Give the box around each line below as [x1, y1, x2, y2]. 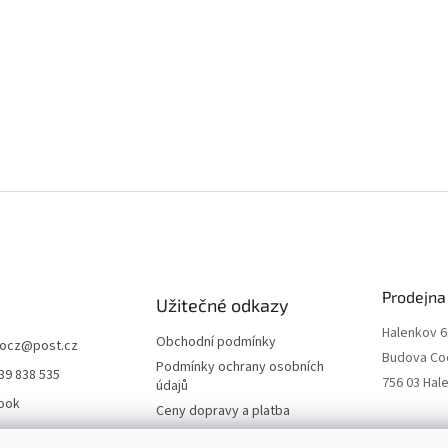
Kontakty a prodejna [155, 425, 277, 446]
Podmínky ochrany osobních [155, 356, 324, 377]
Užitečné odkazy [155, 293, 289, 316]
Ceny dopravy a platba [155, 400, 290, 421]
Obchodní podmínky [155, 331, 276, 352]
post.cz [33, 335, 78, 356]
